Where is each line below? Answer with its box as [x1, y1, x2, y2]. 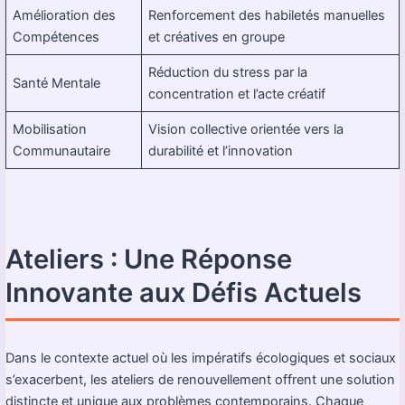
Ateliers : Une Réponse [5, 242, 292, 275]
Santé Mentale [13, 75, 101, 92]
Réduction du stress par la [148, 64, 308, 81]
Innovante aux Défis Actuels [5, 276, 362, 308]
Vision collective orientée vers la [148, 121, 344, 138]
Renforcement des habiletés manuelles [148, 7, 386, 24]
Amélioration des [13, 7, 117, 24]
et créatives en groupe [148, 29, 286, 46]
